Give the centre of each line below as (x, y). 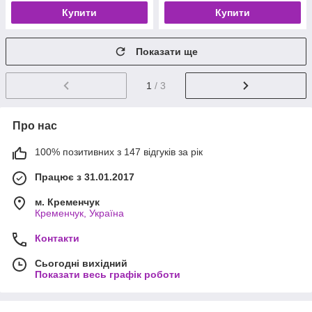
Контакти (57, 238)
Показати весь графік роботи (108, 274)
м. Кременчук (67, 202)
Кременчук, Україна (79, 213)
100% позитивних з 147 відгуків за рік (119, 151)
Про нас (35, 125)
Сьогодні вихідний (81, 263)
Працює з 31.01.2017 (85, 177)
